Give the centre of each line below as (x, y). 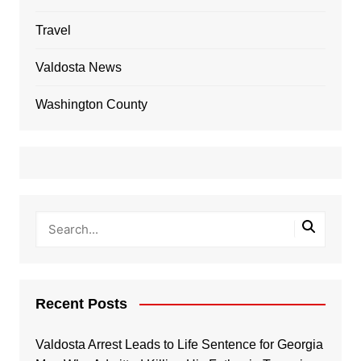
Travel (53, 30)
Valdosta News (78, 67)
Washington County (91, 104)
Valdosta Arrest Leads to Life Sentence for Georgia (179, 344)
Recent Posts (81, 303)
